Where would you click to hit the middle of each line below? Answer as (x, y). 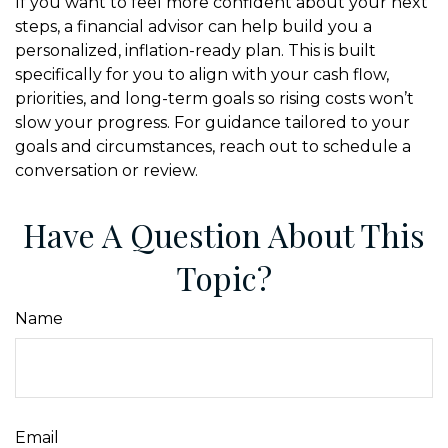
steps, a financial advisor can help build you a (193, 26)
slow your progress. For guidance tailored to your (212, 122)
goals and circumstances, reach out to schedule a (213, 146)
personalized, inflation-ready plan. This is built (195, 50)
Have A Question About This (224, 234)
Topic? (224, 277)
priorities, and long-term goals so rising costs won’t (214, 98)
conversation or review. (106, 170)
